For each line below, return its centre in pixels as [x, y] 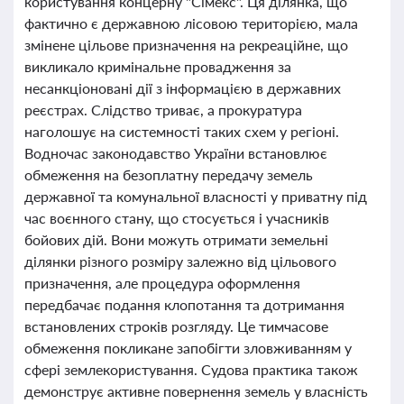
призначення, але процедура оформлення [162, 283]
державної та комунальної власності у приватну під [196, 196]
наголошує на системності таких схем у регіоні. [182, 131]
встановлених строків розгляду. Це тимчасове [176, 326]
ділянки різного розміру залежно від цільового [180, 261]
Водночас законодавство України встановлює [176, 153]
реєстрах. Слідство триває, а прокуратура [163, 110]
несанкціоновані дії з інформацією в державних [183, 88]
